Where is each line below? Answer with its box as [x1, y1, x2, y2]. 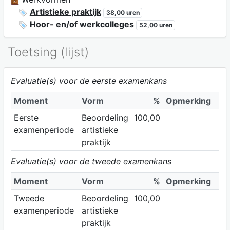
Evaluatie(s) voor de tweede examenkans [10, 156, 171, 166]
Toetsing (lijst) [8, 44, 89, 60]
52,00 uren [139, 21, 172, 29]
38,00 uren [106, 9, 140, 17]
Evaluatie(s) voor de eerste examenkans [10, 75, 167, 86]
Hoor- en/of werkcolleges [29, 19, 134, 30]
